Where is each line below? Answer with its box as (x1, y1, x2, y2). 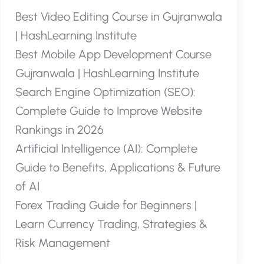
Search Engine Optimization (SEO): (15, 85, 196, 99)
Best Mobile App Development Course (15, 47, 212, 61)
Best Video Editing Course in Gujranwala (15, 9, 222, 24)
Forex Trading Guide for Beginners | (15, 198, 197, 212)
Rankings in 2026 (15, 123, 104, 137)
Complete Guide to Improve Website (15, 104, 202, 118)
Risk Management (15, 236, 110, 250)
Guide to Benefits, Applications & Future (15, 160, 220, 174)
